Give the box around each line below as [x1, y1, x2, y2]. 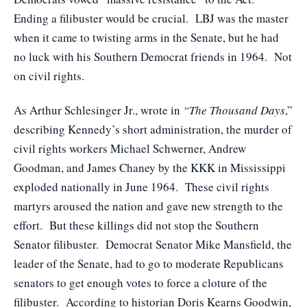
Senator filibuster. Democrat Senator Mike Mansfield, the [14, 236, 292, 252]
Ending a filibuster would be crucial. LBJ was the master [14, 10, 288, 26]
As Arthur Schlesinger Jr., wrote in [14, 101, 183, 118]
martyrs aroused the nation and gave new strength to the [14, 197, 283, 214]
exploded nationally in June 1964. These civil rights [14, 178, 269, 195]
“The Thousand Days [183, 101, 285, 118]
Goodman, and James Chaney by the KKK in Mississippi [14, 159, 286, 175]
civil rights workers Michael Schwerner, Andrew [14, 140, 246, 156]
